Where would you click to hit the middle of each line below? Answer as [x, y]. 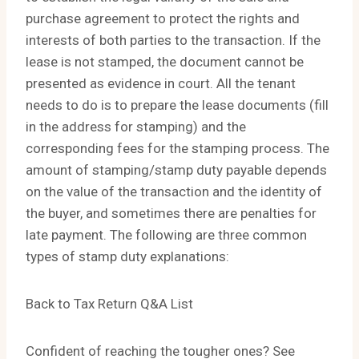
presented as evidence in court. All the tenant [161, 84]
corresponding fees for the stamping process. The [177, 149]
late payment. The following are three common [166, 235]
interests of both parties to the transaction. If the [173, 40]
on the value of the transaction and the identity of [174, 192]
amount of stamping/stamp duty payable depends [176, 170]
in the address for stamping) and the [136, 127]
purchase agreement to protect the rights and [163, 19]
